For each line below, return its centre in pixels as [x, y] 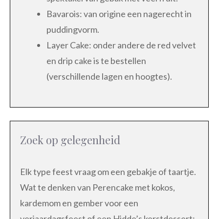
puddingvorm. [73, 29]
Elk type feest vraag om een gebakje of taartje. [108, 171]
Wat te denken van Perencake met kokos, [98, 187]
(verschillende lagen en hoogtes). [109, 76]
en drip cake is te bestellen [96, 60]
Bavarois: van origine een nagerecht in [119, 13]
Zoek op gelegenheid [70, 140]
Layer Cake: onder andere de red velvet [121, 45]
